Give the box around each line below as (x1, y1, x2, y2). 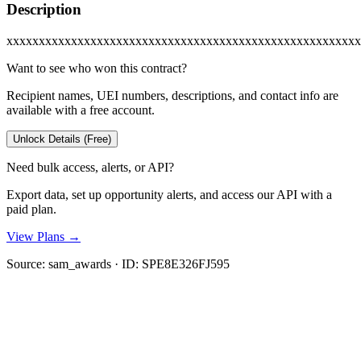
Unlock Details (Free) (13, 132, 111, 145)
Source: (6, 256, 48, 271)
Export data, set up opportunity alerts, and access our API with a (6, 187, 332, 201)
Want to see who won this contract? (6, 60, 187, 75)
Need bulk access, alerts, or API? (6, 160, 174, 174)
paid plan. (6, 201, 56, 216)
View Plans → (6, 229, 81, 243)
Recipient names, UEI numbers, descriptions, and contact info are (6, 88, 338, 102)
